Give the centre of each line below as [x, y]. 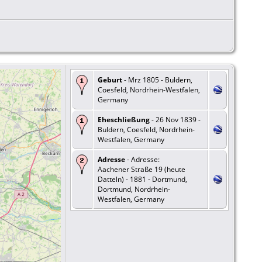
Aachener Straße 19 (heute [142, 169]
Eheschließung [124, 119]
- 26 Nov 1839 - [175, 119]
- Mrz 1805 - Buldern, [157, 80]
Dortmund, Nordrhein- [134, 189]
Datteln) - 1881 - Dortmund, [142, 179]
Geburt [110, 80]
